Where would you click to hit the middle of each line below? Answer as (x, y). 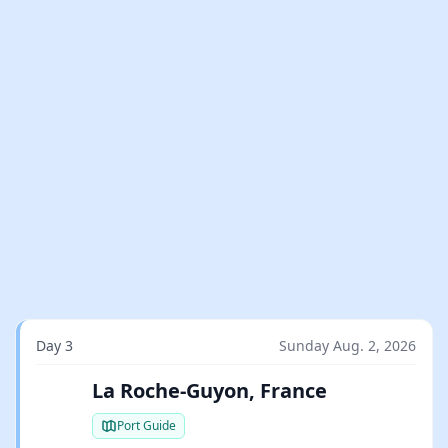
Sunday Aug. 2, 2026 (347, 345)
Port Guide (146, 425)
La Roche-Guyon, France (209, 390)
